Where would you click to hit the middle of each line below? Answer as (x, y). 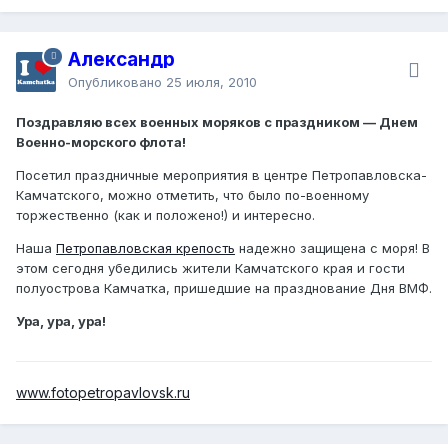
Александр (121, 59)
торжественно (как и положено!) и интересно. (165, 214)
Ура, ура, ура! (61, 320)
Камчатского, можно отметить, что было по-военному (192, 194)
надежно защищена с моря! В (332, 247)
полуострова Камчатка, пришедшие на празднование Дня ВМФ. (224, 287)
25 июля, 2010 (211, 81)
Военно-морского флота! (101, 141)
